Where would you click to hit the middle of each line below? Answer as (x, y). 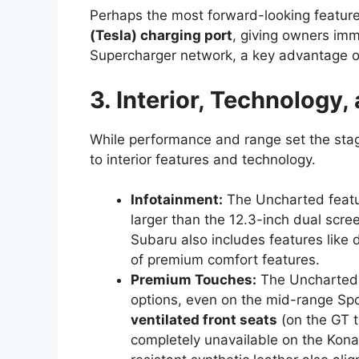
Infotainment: (177, 200)
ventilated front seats (204, 320)
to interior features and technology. (203, 159)
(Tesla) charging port (161, 36)
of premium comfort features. (225, 260)
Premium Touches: (194, 280)
